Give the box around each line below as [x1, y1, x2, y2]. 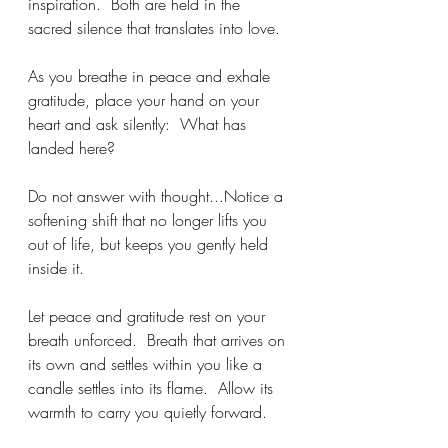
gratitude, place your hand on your [28, 89, 264, 111]
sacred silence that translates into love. [28, 17, 280, 39]
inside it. [28, 257, 89, 279]
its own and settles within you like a [28, 353, 267, 375]
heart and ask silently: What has [28, 113, 251, 135]
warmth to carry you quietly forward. [28, 401, 277, 423]
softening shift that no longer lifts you [28, 209, 272, 231]
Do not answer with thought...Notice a [28, 185, 288, 207]
